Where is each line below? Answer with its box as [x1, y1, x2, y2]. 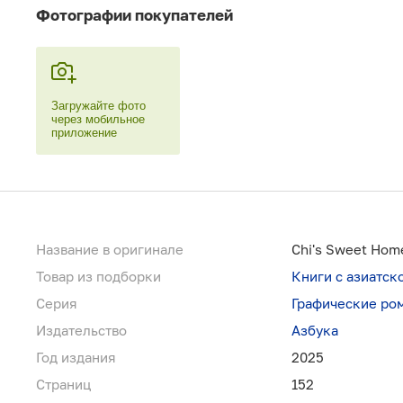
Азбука [291, 322, 338, 339]
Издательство [36, 322, 127, 339]
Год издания [36, 349, 116, 366]
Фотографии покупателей [36, 5, 233, 25]
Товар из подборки [36, 268, 161, 285]
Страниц [36, 376, 91, 393]
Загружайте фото [51, 99, 146, 113]
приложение [51, 126, 117, 140]
